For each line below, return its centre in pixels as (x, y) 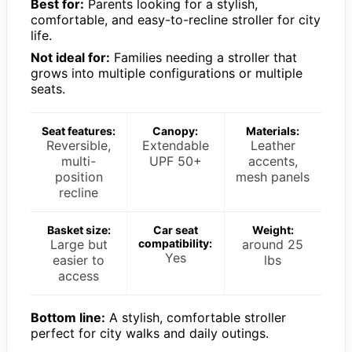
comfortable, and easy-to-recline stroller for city (176, 19)
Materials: (273, 130)
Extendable (175, 145)
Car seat (175, 229)
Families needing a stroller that (203, 57)
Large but (79, 244)
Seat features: (79, 130)
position (79, 176)
